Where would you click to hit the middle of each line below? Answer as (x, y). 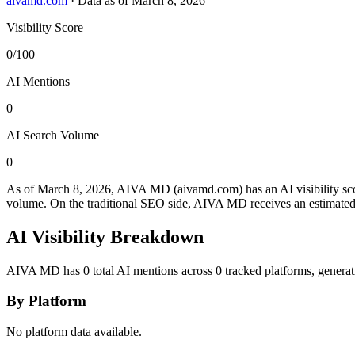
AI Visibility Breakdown (105, 237)
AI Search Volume (53, 135)
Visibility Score (45, 27)
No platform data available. (74, 332)
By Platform (46, 301)
